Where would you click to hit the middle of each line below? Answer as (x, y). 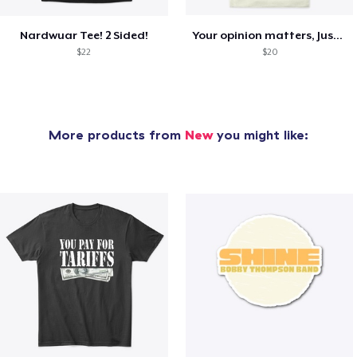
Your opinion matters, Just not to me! (337, 35)
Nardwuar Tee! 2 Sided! (84, 35)
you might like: (261, 134)
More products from (117, 134)
